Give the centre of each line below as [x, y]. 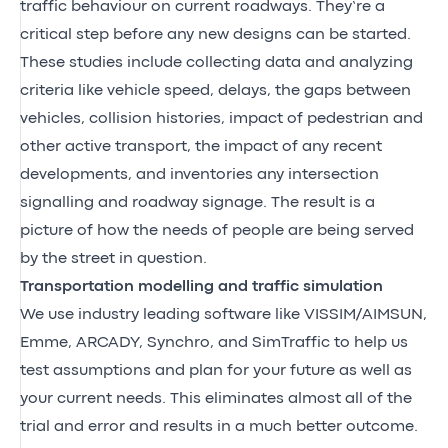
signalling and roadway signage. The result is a [197, 202]
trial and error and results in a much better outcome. [219, 426]
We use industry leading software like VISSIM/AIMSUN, [223, 314]
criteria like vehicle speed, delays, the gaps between [215, 90]
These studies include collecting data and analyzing [216, 62]
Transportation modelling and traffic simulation [201, 286]
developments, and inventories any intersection [199, 174]
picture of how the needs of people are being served [217, 230]
